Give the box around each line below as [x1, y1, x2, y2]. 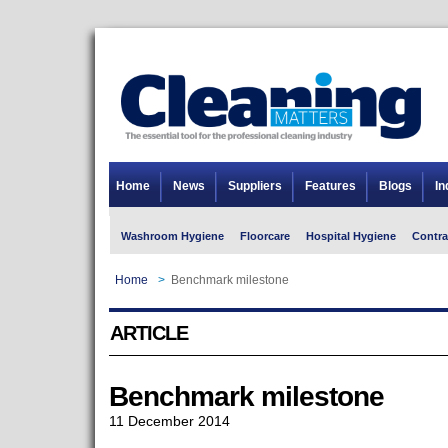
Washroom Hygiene [120, 230, 224, 242]
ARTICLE [109, 322, 188, 344]
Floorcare [239, 230, 290, 242]
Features [304, 179, 356, 193]
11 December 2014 [108, 413, 230, 429]
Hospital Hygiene [305, 230, 396, 242]
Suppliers [227, 179, 282, 193]
